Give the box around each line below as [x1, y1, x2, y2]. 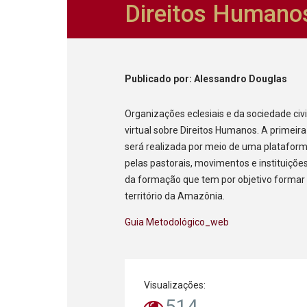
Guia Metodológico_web [125, 216, 230, 228]
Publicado [125, 73, 174, 84]
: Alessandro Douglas [189, 73, 288, 84]
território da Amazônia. [125, 190, 225, 201]
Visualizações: [144, 279, 206, 291]
